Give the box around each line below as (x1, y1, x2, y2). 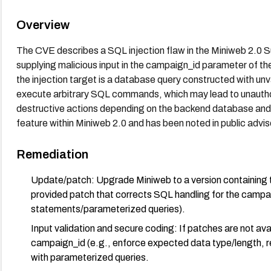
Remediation (16, 147, 88, 161)
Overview (16, 18, 70, 31)
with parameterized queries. (30, 252, 149, 263)
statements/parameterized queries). (30, 203, 185, 214)
